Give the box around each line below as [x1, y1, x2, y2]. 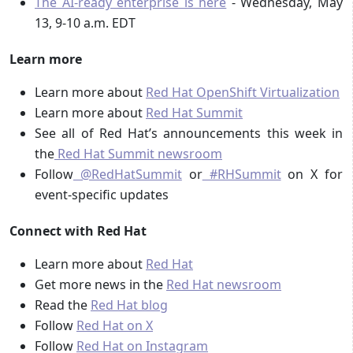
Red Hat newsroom [166, 275, 281, 293]
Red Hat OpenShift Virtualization [146, 83, 340, 101]
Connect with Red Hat [9, 221, 147, 240]
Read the [35, 295, 91, 314]
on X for [281, 165, 344, 183]
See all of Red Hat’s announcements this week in [35, 124, 343, 142]
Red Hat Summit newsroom [54, 144, 222, 162]
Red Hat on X [76, 316, 153, 334]
